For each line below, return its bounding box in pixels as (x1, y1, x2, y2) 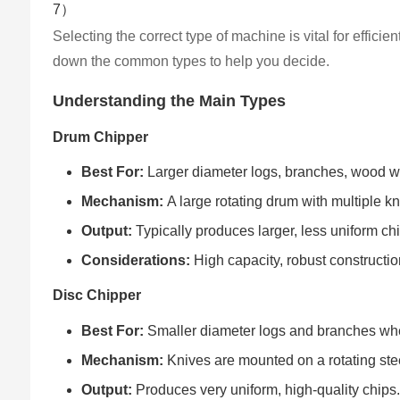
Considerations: (81, 253, 191, 269)
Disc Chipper (53, 287, 142, 304)
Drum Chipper (53, 129, 149, 145)
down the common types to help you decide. (53, 53, 330, 69)
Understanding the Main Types (53, 91, 287, 110)
